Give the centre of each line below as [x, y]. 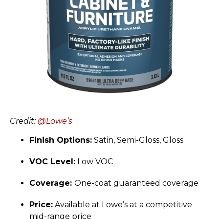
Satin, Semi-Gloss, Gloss [138, 140]
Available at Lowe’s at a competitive [122, 204]
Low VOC [94, 161]
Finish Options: [61, 140]
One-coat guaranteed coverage [136, 183]
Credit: [24, 121]
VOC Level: [52, 161]
